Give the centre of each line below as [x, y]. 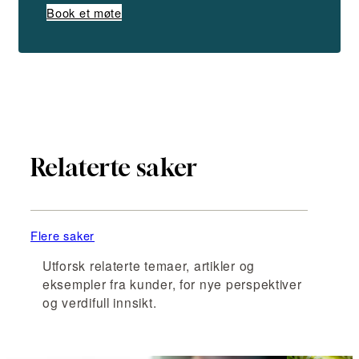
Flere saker [63, 236]
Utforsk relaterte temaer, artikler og [149, 265]
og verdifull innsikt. [100, 302]
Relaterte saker [114, 168]
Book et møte [84, 13]
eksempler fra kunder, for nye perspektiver [172, 283]
